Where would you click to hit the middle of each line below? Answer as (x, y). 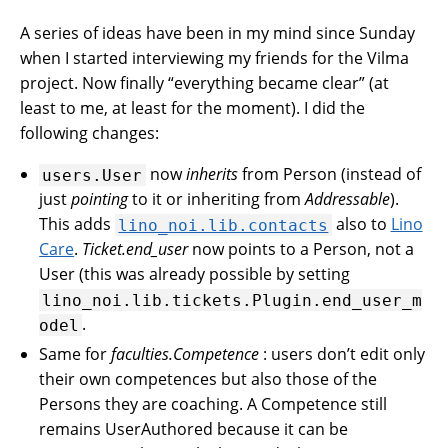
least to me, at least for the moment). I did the (192, 108)
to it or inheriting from (217, 199)
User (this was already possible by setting (195, 274)
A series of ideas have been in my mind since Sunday (217, 33)
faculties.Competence (185, 354)
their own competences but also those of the (208, 379)
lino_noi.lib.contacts (223, 225)
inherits (211, 174)
